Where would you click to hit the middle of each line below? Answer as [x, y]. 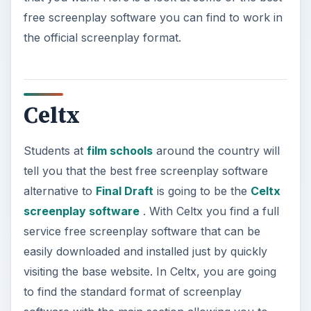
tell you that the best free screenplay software [145, 170]
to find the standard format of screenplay [132, 291]
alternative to [59, 191]
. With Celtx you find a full [209, 211]
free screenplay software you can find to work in [153, 18]
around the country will [216, 150]
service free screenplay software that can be [142, 231]
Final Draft [124, 191]
